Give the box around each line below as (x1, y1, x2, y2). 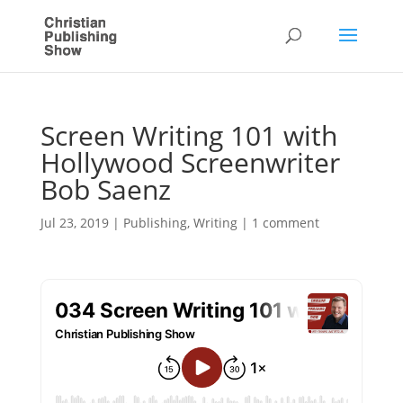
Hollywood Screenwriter (40, 144, 340, 181)
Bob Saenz (40, 171, 171, 208)
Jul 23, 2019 (40, 214, 109, 231)
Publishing (122, 214, 187, 231)
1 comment (251, 214, 319, 231)
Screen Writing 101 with (40, 117, 337, 154)
